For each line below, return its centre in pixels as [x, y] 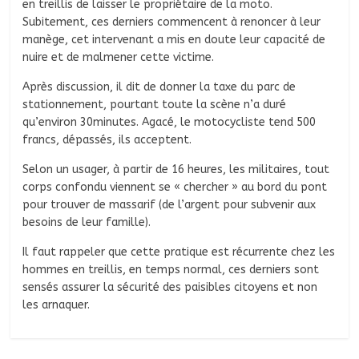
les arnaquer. [56, 305]
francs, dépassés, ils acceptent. [107, 139]
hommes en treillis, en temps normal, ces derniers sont [171, 269]
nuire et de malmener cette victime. [119, 57]
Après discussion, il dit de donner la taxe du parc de [159, 87]
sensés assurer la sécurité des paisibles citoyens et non [170, 287]
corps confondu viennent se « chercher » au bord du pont [175, 187]
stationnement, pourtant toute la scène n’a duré [155, 104]
